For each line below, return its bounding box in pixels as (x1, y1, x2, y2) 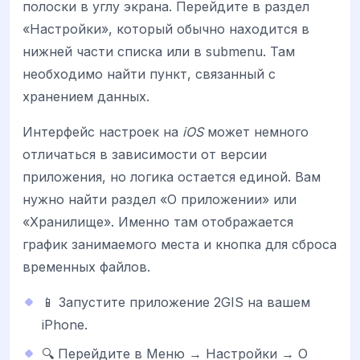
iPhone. (42, 316, 88, 333)
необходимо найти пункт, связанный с (22, 65, 276, 82)
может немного (203, 123, 309, 140)
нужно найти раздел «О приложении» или (22, 190, 297, 207)
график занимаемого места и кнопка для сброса (22, 235, 337, 252)
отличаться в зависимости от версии (22, 145, 267, 162)
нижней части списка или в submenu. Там (22, 43, 295, 59)
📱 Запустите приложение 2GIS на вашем (42, 293, 310, 310)
